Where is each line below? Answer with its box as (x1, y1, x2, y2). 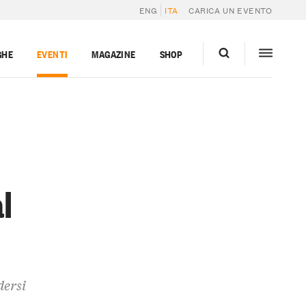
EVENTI (36, 46, 68, 61)
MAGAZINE (92, 46, 136, 61)
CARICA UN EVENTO (189, 3, 273, 16)
